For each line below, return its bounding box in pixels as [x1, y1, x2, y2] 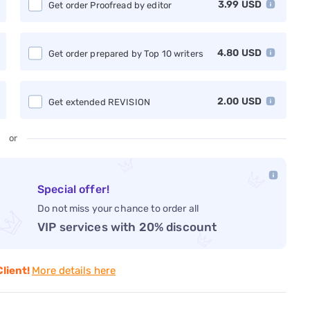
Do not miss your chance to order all [37, 203, 199, 215]
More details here [32, 264, 116, 277]
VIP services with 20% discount [37, 220, 217, 235]
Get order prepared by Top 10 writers [48, 48, 204, 60]
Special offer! [37, 183, 109, 197]
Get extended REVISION [48, 97, 150, 108]
